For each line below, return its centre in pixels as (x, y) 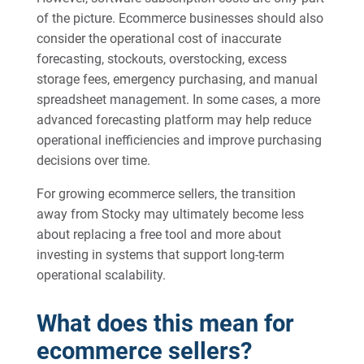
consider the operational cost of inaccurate (158, 39)
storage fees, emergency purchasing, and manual (177, 79)
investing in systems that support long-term (160, 255)
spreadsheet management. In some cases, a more (178, 100)
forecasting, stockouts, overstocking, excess (161, 59)
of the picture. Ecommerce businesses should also (180, 18)
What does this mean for (165, 323)
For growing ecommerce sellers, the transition (166, 194)
